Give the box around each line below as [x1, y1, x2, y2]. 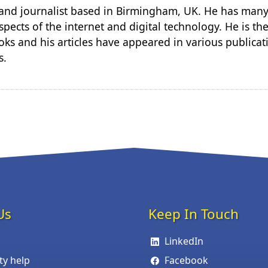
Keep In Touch [148, 204, 239, 223]
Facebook [165, 253, 209, 267]
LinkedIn [165, 234, 204, 248]
